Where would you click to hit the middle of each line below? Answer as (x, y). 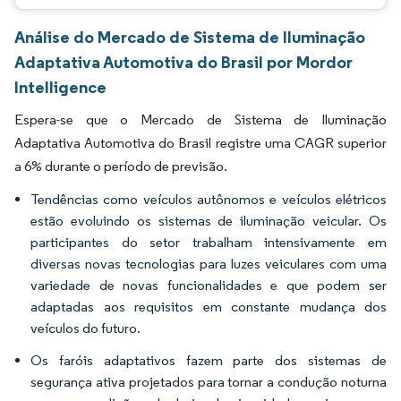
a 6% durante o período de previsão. (121, 166)
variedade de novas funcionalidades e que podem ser (209, 285)
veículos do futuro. (85, 328)
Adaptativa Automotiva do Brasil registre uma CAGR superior (200, 143)
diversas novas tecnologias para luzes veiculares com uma (209, 264)
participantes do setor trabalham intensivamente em (209, 242)
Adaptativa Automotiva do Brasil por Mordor (183, 62)
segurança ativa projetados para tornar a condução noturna (209, 382)
